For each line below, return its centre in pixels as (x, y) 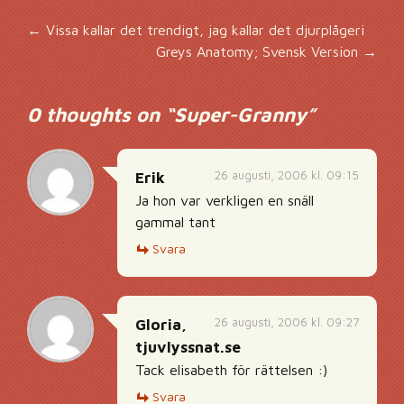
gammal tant (175, 222)
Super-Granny (240, 115)
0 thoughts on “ (101, 115)
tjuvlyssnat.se (188, 347)
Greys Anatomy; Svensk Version (259, 51)
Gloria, (161, 325)
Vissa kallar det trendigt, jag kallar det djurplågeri (203, 30)
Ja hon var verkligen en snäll (225, 200)
